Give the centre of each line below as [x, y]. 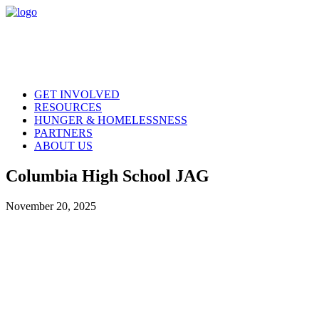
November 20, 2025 [51, 206]
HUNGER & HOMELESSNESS [111, 120]
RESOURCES [68, 107]
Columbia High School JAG [108, 176]
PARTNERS [63, 133]
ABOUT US [63, 146]
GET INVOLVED [77, 94]
